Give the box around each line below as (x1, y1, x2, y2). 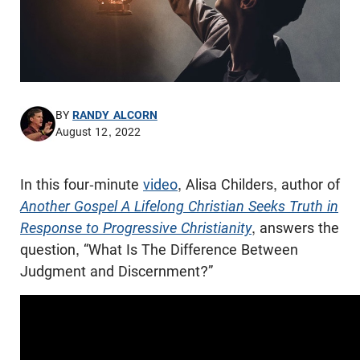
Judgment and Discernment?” (20, 262, 213, 280)
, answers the (252, 219, 339, 236)
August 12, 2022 (55, 125, 141, 138)
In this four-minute (20, 175, 143, 193)
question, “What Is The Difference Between (20, 240, 298, 258)
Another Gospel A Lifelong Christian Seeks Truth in (20, 197, 338, 215)
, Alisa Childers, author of (178, 175, 340, 193)
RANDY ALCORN (72, 108, 157, 122)
